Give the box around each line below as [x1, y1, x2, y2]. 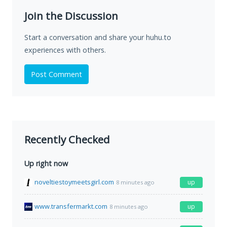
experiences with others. [24, 45, 106, 55]
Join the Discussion [24, 9, 118, 23]
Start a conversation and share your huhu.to [24, 32, 171, 43]
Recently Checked [24, 132, 110, 147]
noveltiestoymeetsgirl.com [34, 177, 114, 187]
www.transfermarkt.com [34, 202, 107, 211]
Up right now [24, 159, 68, 169]
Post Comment [31, 69, 82, 80]
